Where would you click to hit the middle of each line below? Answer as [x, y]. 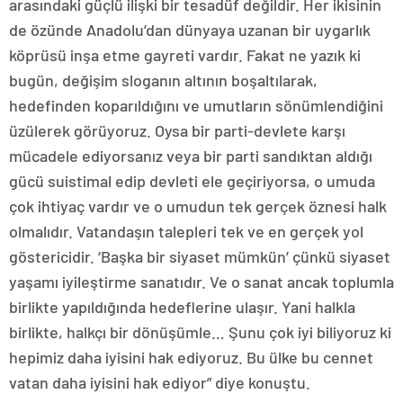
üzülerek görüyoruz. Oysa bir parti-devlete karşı [177, 130]
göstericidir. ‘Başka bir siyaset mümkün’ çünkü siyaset [200, 256]
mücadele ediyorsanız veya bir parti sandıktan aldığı [191, 155]
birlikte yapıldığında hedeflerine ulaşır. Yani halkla [182, 306]
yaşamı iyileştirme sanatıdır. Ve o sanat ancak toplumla [201, 281]
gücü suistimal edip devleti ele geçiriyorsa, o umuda [192, 180]
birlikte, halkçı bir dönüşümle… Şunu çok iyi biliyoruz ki [200, 331]
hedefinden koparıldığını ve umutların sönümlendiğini [196, 105]
